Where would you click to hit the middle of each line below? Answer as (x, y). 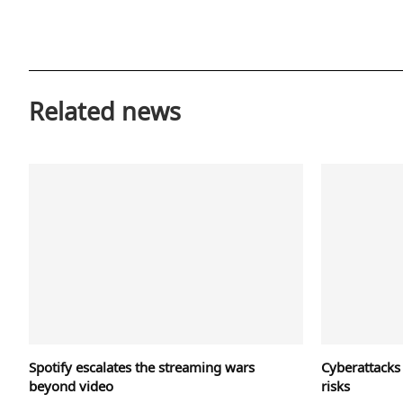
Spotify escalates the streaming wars (142, 367)
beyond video (71, 385)
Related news (105, 111)
